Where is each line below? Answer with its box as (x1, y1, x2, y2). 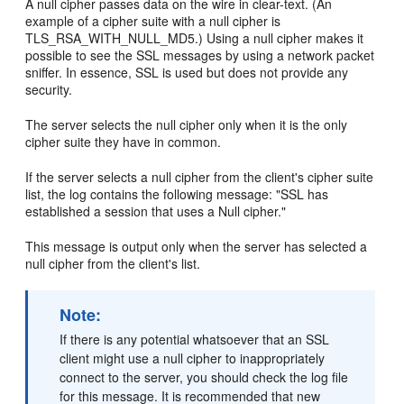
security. (25, 80, 73, 98)
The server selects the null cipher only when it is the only (25, 115, 348, 133)
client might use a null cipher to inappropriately (60, 349, 326, 367)
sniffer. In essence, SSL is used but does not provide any (25, 63, 349, 81)
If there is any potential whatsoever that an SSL (60, 330, 330, 348)
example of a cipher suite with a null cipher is (25, 12, 281, 30)
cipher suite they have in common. (25, 133, 222, 151)
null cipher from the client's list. (25, 254, 201, 272)
